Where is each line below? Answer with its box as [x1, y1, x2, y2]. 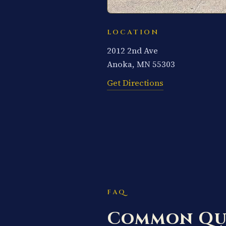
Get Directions [107, 77, 163, 89]
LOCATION [107, 27, 159, 37]
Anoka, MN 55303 [107, 58, 175, 70]
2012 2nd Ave [107, 44, 158, 56]
